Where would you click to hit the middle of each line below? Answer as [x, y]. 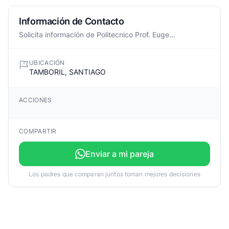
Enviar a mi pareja [120, 154]
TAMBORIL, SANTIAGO [67, 72]
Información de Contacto [72, 21]
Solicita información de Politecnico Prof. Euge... [97, 35]
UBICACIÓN [47, 63]
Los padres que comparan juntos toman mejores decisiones [114, 174]
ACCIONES [36, 100]
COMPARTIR [38, 131]
